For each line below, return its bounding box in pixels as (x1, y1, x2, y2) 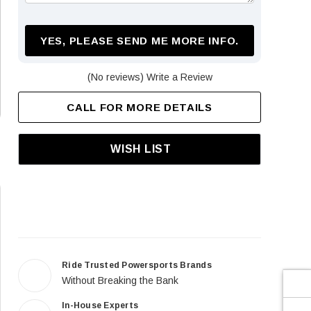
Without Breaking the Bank (62, 274, 178, 286)
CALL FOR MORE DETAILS (67, 101, 212, 113)
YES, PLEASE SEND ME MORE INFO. (40, 34, 239, 47)
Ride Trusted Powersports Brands (62, 260, 212, 270)
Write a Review (146, 71, 212, 83)
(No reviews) (87, 71, 144, 83)
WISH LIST (110, 142, 171, 155)
